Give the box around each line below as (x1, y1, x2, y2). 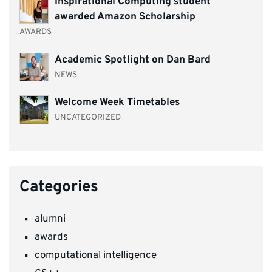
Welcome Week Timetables (54, 96, 180, 110)
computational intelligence (35, 249, 157, 263)
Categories (19, 177, 98, 197)
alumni (35, 212, 66, 226)
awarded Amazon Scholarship (54, 10, 195, 24)
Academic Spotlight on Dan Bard (54, 53, 211, 67)
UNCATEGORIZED (54, 112, 121, 123)
